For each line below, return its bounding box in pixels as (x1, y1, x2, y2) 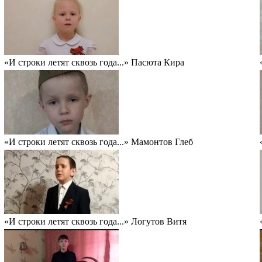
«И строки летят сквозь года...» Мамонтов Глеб (4, 136, 193, 147)
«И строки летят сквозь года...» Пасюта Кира (4, 57, 184, 67)
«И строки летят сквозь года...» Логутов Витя (4, 216, 187, 226)
